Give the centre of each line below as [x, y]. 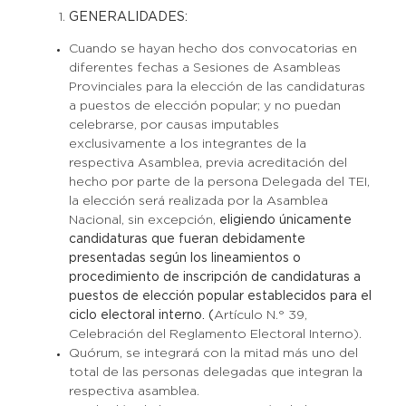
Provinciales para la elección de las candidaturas [217, 87]
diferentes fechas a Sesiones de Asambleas [204, 68]
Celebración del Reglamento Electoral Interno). [215, 334]
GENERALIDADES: [130, 17]
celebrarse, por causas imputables [174, 125]
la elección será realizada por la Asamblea [198, 201]
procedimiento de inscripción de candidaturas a [214, 277]
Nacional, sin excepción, [144, 220]
